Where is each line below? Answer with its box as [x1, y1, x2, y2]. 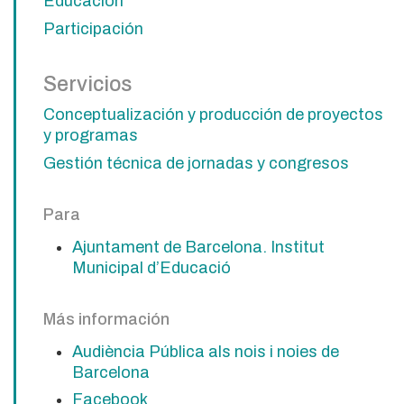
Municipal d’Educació [72, 258, 232, 277]
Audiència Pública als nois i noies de [72, 342, 340, 361]
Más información [43, 309, 170, 328]
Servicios [43, 73, 132, 96]
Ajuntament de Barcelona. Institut [72, 237, 326, 256]
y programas [43, 126, 138, 145]
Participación [43, 20, 143, 39]
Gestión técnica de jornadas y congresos [43, 153, 349, 172]
